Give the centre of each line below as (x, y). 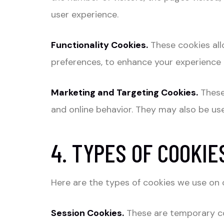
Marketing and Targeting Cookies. (124, 93)
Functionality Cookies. (99, 45)
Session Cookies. (87, 213)
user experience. (85, 15)
